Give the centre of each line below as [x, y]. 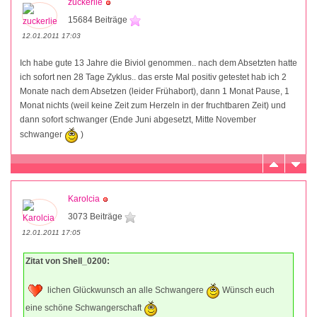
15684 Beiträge [99, 20]
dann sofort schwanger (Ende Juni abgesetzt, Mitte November [138, 120]
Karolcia [84, 199]
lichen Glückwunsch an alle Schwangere [126, 290]
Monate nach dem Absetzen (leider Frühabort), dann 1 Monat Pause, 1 [155, 92]
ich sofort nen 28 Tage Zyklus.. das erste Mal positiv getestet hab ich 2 [153, 77]
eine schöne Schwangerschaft [85, 308]
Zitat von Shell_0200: [68, 261]
